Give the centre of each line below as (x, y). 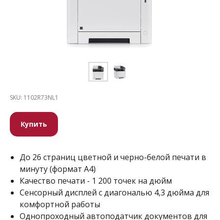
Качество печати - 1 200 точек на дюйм (96, 181)
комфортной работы (60, 204)
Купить (34, 124)
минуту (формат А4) (58, 169)
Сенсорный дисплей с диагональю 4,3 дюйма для (114, 192)
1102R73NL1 (41, 97)
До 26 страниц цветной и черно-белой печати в (113, 157)
